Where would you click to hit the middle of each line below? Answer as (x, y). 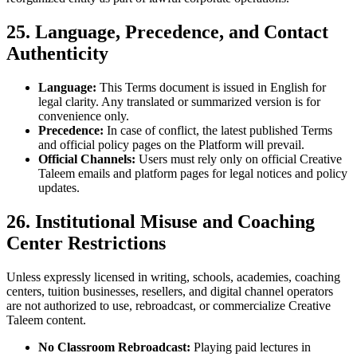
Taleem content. (46, 320)
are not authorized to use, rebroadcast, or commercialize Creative (169, 305)
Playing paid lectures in (251, 347)
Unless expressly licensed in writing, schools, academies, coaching (173, 277)
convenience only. (84, 116)
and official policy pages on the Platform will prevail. (171, 144)
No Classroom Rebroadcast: (114, 347)
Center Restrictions (86, 243)
